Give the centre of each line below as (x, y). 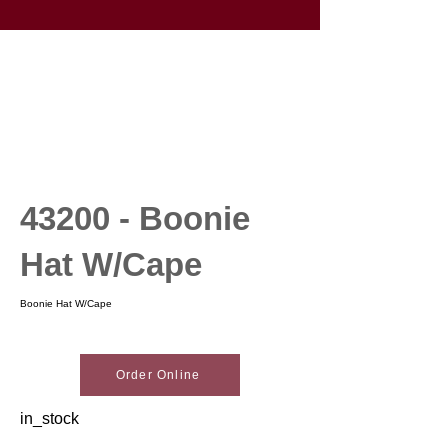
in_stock (49, 418)
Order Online (158, 375)
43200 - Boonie (135, 218)
